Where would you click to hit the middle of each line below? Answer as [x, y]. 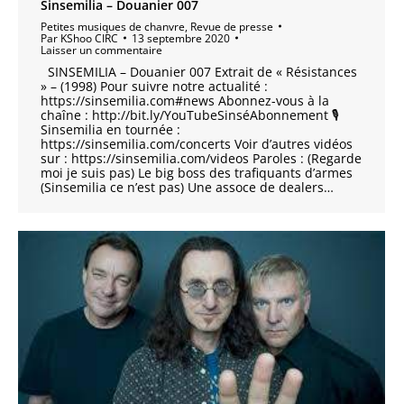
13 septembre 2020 [181, 38]
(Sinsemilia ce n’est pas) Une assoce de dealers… [187, 187]
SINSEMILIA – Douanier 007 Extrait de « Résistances [199, 71]
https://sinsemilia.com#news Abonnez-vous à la [185, 100]
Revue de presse [232, 26]
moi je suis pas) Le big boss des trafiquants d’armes [197, 172]
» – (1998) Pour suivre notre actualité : [154, 86]
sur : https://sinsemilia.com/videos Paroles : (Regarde [201, 158]
